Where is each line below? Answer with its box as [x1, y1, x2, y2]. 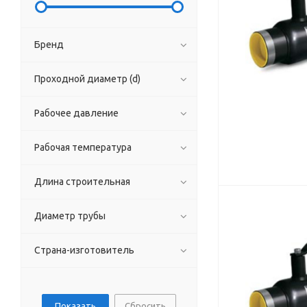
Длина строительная [34, 176, 130, 187]
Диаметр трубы [34, 210, 106, 221]
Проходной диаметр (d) [34, 73, 140, 84]
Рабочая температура [34, 142, 132, 153]
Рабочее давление [34, 108, 119, 119]
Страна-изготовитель [34, 245, 134, 256]
